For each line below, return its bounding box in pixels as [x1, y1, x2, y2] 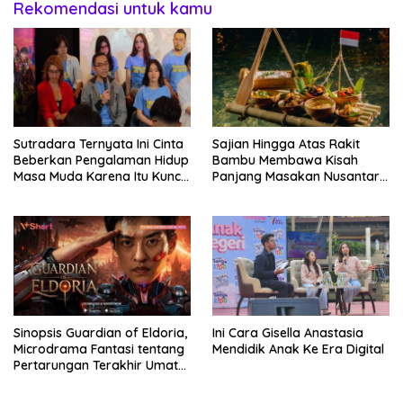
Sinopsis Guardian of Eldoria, [13, 325, 187, 342]
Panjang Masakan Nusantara [212, 168, 388, 185]
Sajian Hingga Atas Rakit [212, 136, 360, 153]
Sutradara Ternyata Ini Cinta [13, 136, 184, 153]
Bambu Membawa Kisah [212, 152, 358, 169]
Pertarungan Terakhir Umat [13, 357, 178, 374]
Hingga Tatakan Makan [212, 184, 353, 201]
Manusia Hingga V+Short [13, 373, 160, 390]
